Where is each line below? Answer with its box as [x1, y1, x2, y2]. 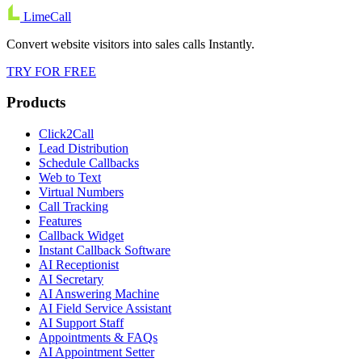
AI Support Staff [39, 315, 124, 330]
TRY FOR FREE [6, 64, 96, 78]
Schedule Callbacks [39, 155, 139, 170]
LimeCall [23, 9, 71, 23]
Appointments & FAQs [39, 330, 158, 344]
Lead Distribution [39, 141, 128, 155]
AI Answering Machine [39, 286, 159, 301]
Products [6, 94, 65, 112]
